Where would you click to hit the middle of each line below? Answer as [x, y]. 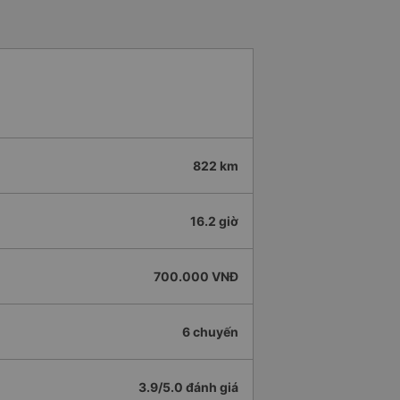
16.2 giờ [214, 221]
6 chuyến [210, 332]
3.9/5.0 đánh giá [188, 387]
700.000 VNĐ [196, 277]
